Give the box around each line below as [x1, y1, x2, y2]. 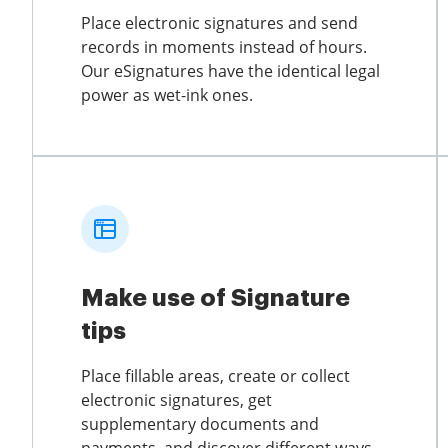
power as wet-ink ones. [81, 83, 253, 106]
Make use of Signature [81, 285, 350, 310]
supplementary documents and [81, 412, 319, 435]
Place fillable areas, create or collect [81, 364, 350, 387]
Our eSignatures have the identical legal [81, 59, 380, 82]
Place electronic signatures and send [81, 11, 358, 34]
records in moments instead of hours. [81, 35, 367, 58]
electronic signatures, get [81, 388, 272, 411]
